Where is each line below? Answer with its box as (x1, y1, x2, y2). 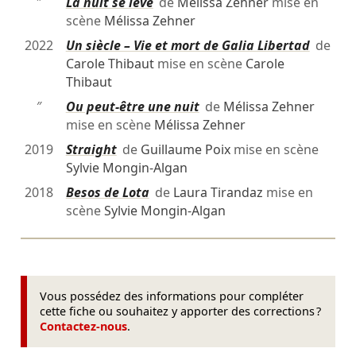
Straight (65, 141, 117, 159)
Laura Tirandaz (172, 184, 263, 202)
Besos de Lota (65, 184, 149, 202)
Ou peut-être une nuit (65, 98, 199, 116)
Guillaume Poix (140, 141, 230, 159)
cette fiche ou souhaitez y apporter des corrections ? (40, 304, 322, 319)
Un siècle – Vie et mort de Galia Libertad (65, 37, 310, 55)
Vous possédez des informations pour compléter (40, 288, 304, 304)
